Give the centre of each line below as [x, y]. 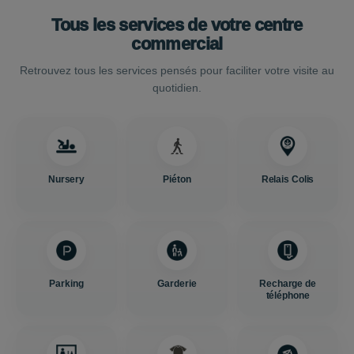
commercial [177, 44]
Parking [66, 284]
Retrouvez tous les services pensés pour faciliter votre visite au [177, 70]
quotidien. [177, 88]
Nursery [66, 179]
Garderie [177, 284]
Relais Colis [288, 179]
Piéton [177, 179]
